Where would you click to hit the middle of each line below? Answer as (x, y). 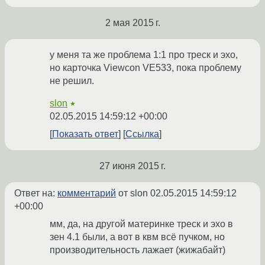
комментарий (87, 193)
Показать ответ (85, 134)
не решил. (72, 81)
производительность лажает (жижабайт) (138, 250)
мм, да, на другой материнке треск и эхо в (141, 224)
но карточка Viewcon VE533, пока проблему (146, 68)
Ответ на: (36, 193)
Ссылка (142, 134)
